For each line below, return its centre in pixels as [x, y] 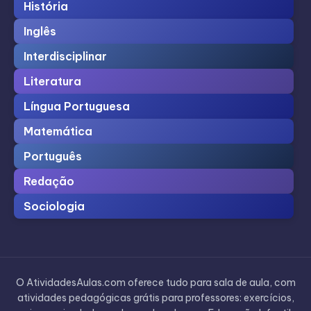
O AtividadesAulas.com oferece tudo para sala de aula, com [155, 283]
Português [53, 157]
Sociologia [54, 207]
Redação [49, 182]
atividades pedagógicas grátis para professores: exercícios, [155, 298]
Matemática [58, 132]
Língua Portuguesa [77, 107]
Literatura [52, 82]
